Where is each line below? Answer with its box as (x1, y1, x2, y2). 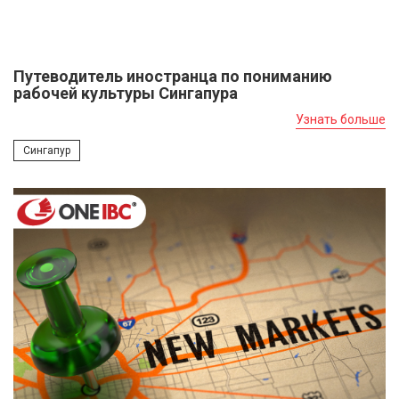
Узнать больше (296, 112, 386, 127)
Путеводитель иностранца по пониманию (13, 67, 332, 86)
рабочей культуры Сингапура (13, 84, 238, 103)
